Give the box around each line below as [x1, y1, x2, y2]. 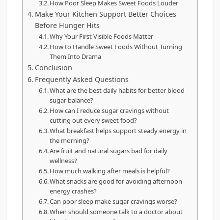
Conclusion [34, 63, 72, 73]
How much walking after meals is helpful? [50, 166, 170, 176]
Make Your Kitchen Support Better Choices [34, 9, 176, 19]
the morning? [50, 136, 90, 145]
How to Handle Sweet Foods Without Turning [50, 42, 183, 52]
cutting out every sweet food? [50, 116, 137, 125]
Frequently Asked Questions [34, 75, 129, 84]
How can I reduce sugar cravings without [50, 106, 169, 115]
